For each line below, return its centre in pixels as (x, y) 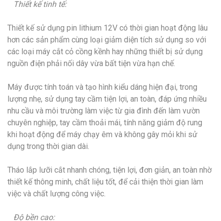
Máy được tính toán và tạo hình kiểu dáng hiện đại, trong (102, 87)
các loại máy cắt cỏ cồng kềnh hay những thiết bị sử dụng (105, 51)
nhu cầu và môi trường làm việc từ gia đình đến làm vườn (104, 110)
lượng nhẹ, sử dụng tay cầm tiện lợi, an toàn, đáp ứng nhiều (107, 99)
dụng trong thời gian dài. (48, 146)
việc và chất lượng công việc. (56, 193)
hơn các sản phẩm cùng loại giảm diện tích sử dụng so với (107, 39)
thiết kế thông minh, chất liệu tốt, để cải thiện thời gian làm (105, 182)
